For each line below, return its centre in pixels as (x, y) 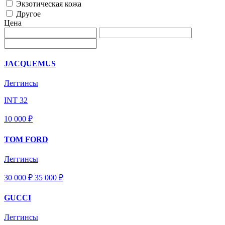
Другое (28, 14)
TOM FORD (26, 139)
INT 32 (16, 100)
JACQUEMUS (30, 64)
